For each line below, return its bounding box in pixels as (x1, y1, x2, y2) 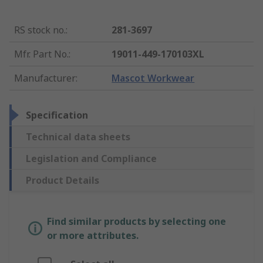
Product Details (26, 174, 99, 187)
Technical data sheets (26, 130, 130, 144)
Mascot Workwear (112, 72, 195, 85)
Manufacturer (14, 72, 76, 85)
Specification (26, 109, 88, 122)
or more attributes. (47, 229, 139, 242)
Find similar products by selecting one (47, 215, 226, 228)
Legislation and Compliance (26, 152, 157, 166)
